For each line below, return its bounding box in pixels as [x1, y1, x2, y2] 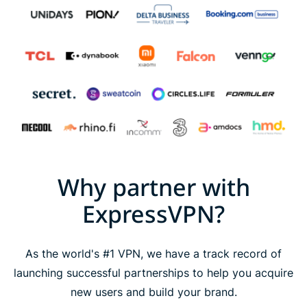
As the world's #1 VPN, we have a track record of [25, 246, 282, 260]
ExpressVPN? [82, 197, 225, 230]
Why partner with [57, 171, 250, 203]
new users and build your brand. [70, 284, 237, 299]
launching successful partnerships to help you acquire [14, 265, 293, 280]
